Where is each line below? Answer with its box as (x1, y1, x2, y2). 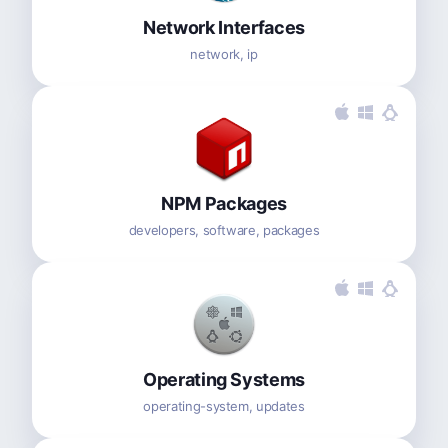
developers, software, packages (128, 221, 320, 238)
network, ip (190, 45, 258, 62)
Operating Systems (142, 368, 306, 390)
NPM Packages (161, 192, 287, 214)
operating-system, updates (143, 397, 305, 414)
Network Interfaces (143, 16, 305, 38)
